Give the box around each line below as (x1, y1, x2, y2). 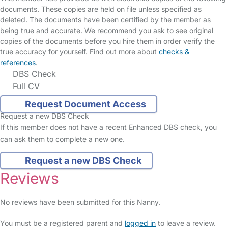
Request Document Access (24, 99, 146, 110)
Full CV (10, 81, 40, 91)
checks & (159, 47, 189, 56)
